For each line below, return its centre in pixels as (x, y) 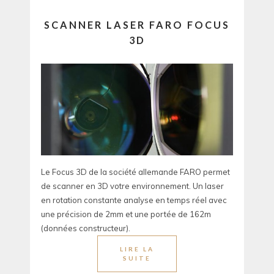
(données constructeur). (86, 228)
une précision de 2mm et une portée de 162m (126, 214)
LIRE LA (137, 249)
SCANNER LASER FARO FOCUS (137, 24)
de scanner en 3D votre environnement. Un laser (132, 186)
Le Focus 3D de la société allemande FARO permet (135, 172)
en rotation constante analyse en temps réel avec (134, 200)
